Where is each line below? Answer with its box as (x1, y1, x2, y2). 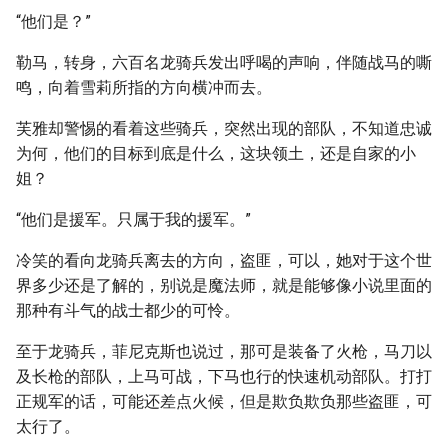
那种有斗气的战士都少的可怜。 (16, 301, 240, 320)
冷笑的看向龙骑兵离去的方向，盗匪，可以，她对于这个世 (16, 251, 432, 270)
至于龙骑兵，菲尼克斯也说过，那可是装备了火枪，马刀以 (16, 342, 432, 361)
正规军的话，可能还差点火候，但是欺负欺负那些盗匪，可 (16, 392, 432, 411)
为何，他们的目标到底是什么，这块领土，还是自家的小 (16, 144, 416, 163)
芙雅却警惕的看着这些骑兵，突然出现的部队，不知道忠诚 (16, 119, 432, 138)
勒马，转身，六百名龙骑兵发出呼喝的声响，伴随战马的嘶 (16, 53, 432, 72)
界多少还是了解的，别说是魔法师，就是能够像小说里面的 (16, 276, 432, 295)
